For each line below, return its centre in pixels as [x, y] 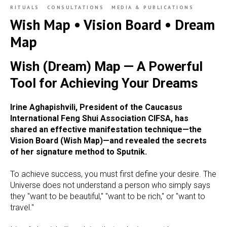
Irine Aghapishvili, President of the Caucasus [96, 107]
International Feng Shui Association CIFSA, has [99, 118]
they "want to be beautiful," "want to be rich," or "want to [108, 196]
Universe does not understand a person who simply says [110, 185]
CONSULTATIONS [75, 7]
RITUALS [25, 7]
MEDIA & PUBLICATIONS [153, 7]
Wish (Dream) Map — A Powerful [106, 66]
